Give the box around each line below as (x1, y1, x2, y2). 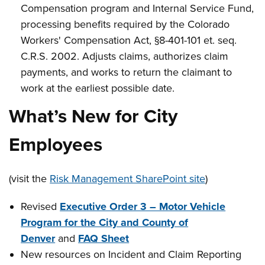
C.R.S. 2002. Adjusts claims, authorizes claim (21, 50, 229, 63)
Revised (21, 200, 60, 213)
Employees (9, 134, 103, 156)
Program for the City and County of (21, 216, 189, 229)
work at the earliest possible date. (21, 82, 175, 95)
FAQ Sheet (78, 232, 130, 245)
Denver (21, 232, 56, 245)
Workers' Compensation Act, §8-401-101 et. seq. (21, 34, 237, 47)
